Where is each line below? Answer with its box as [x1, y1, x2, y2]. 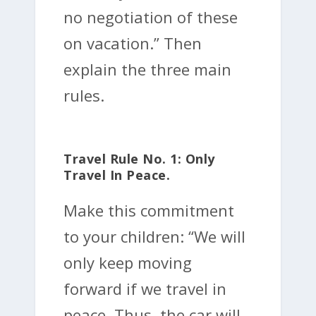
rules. [63, 84, 104, 106]
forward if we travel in [63, 277, 226, 299]
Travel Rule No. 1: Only [63, 150, 215, 167]
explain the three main [63, 58, 231, 80]
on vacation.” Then [63, 32, 202, 54]
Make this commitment [63, 199, 234, 221]
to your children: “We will [63, 225, 245, 247]
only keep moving [63, 251, 192, 273]
